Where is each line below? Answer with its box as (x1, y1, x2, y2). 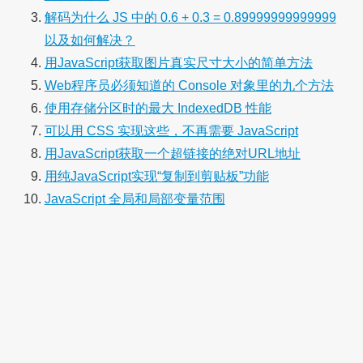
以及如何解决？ (44, 33, 135, 48)
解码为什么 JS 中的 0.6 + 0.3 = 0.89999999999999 (44, 11, 336, 25)
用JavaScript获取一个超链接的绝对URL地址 (44, 147, 301, 161)
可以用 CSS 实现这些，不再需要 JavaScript (44, 124, 298, 139)
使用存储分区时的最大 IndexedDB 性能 (44, 101, 271, 116)
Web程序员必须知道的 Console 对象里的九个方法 (44, 79, 334, 93)
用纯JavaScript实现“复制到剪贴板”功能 (44, 169, 269, 184)
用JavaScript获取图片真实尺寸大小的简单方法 (44, 56, 313, 70)
